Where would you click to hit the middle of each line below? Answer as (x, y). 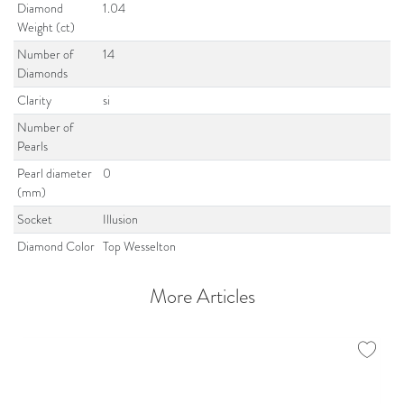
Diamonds (43, 73)
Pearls (33, 146)
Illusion (121, 219)
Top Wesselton (140, 246)
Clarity (35, 100)
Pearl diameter (55, 173)
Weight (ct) (46, 27)
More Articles (202, 297)
